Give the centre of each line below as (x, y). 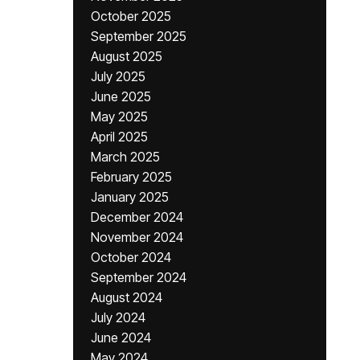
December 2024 (137, 217)
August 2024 (127, 297)
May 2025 (119, 117)
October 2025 (131, 16)
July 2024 (118, 317)
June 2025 (121, 96)
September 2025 (139, 36)
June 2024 (121, 337)
